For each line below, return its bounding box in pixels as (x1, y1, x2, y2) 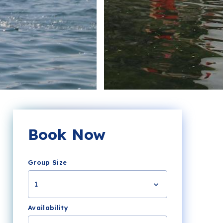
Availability (28, 204, 69, 212)
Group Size (28, 158, 67, 167)
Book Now (28, 125, 106, 144)
